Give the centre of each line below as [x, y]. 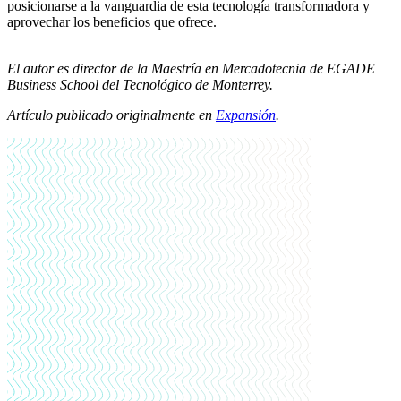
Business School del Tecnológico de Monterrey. [142, 85]
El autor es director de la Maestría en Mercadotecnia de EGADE [191, 69]
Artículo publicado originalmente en [111, 115]
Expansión [246, 115]
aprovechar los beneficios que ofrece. [112, 22]
